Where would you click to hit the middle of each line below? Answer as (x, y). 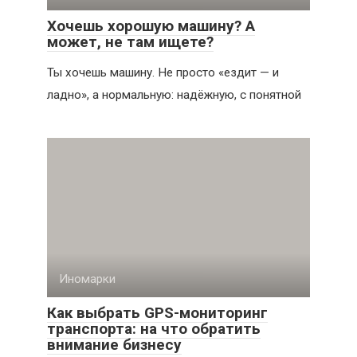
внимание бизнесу (114, 344)
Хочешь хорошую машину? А (151, 25)
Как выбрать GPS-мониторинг (157, 312)
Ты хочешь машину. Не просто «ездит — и (163, 72)
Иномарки (87, 279)
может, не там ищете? (130, 41)
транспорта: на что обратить (154, 328)
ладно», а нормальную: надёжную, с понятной (174, 94)
